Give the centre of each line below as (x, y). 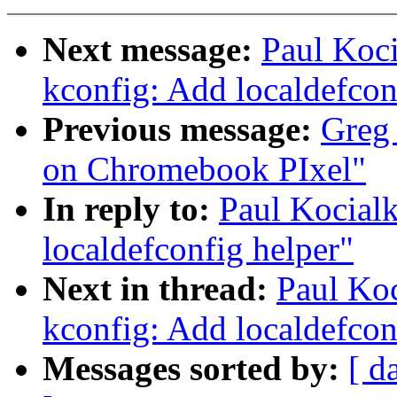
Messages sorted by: (195, 369)
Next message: (152, 50)
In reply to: (131, 209)
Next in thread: (160, 289)
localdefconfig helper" (198, 249)
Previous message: (182, 129)
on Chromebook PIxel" (204, 169)
